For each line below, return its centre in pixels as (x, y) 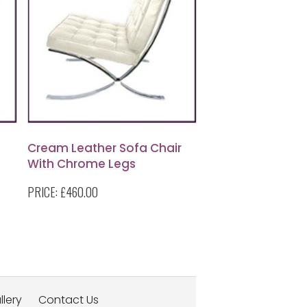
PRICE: (44, 192)
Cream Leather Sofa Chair (105, 148)
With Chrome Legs (82, 164)
